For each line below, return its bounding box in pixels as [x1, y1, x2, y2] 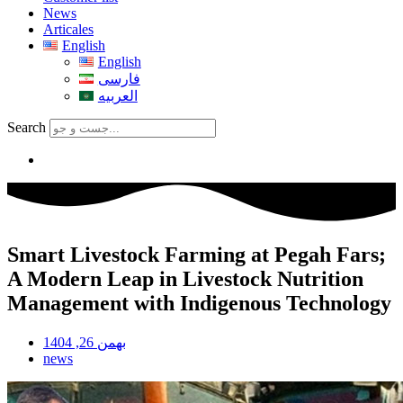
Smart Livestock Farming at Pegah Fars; [7, 243, 386, 267]
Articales [43, 22, 94, 37]
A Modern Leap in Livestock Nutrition [7, 267, 363, 291]
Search [7, 120, 46, 135]
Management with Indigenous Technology [7, 291, 391, 316]
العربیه [97, 88, 138, 103]
